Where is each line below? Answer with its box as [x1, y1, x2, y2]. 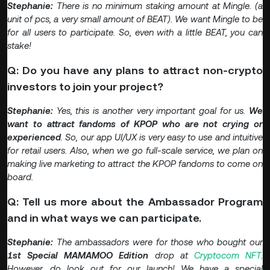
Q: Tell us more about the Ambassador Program [7, 195, 263, 209]
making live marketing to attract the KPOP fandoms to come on [7, 159, 263, 169]
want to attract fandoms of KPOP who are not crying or [7, 119, 263, 130]
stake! [7, 40, 31, 51]
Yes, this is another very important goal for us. [56, 105, 250, 116]
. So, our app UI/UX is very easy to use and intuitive [61, 132, 263, 143]
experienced [7, 132, 61, 143]
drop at [148, 250, 194, 261]
